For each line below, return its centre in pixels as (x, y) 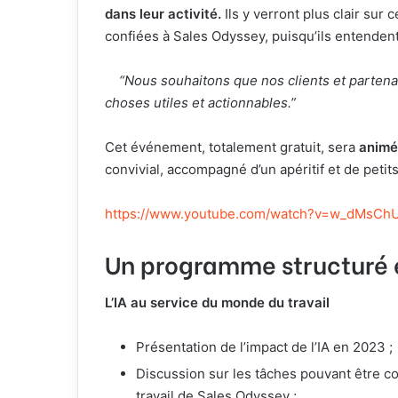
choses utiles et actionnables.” (200, 102)
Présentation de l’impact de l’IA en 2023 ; (264, 347)
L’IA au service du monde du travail (217, 303)
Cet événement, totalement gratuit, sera (232, 147)
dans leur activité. (163, 13)
